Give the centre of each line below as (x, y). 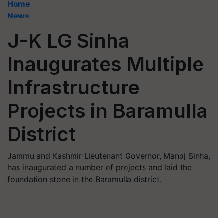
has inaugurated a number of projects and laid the (100, 167)
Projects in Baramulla (108, 111)
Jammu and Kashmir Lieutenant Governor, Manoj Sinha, (109, 156)
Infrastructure (73, 87)
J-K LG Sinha (68, 41)
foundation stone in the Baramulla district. (84, 179)
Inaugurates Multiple (106, 64)
